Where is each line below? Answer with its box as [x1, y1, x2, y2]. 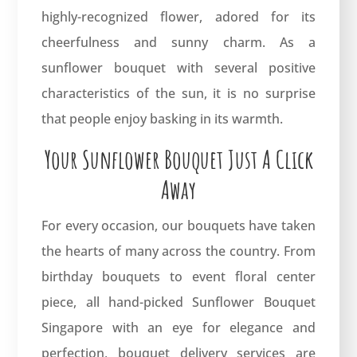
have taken [245, 216, 316, 234]
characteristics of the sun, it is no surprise [41, 84, 316, 102]
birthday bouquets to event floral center [41, 267, 316, 285]
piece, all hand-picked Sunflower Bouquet [41, 292, 316, 311]
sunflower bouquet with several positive [41, 58, 316, 76]
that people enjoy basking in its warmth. [41, 109, 284, 127]
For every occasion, [41, 216, 162, 234]
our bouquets [162, 216, 245, 234]
